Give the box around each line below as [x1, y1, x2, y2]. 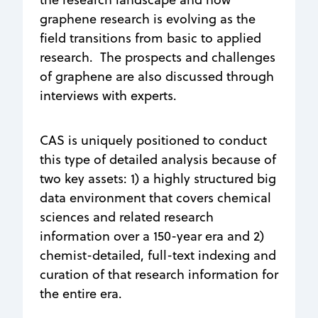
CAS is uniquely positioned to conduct [40, 131, 267, 149]
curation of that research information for [40, 265, 278, 283]
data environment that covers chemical [40, 188, 271, 207]
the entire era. [40, 284, 122, 302]
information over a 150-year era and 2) [40, 226, 264, 245]
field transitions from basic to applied [40, 28, 261, 47]
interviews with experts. [40, 86, 177, 104]
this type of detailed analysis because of [40, 150, 276, 168]
